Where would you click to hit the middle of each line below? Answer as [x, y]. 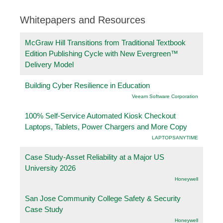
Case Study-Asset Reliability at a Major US [95, 157]
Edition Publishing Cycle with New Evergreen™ [102, 53]
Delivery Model [49, 64]
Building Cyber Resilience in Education [87, 85]
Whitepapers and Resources [83, 20]
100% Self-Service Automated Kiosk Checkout [100, 115]
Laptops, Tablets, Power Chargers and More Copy [106, 126]
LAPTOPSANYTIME [175, 137]
